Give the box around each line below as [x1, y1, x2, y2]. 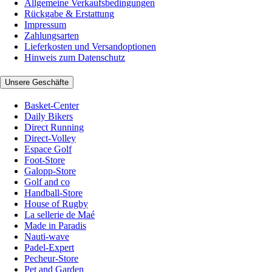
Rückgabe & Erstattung [24, 8, 114, 19]
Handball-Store [24, 187, 83, 198]
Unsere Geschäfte [5, 78, 69, 87]
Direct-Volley [24, 132, 76, 143]
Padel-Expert [24, 242, 74, 253]
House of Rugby [24, 198, 88, 209]
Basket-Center [24, 100, 79, 110]
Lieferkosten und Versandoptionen [24, 41, 156, 52]
